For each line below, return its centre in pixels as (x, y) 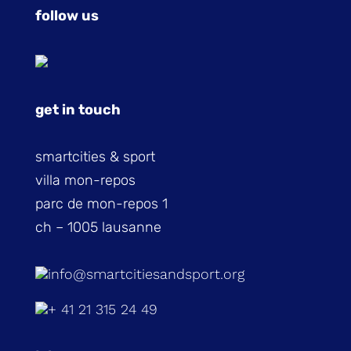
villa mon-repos (85, 180)
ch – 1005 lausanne (98, 227)
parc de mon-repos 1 (101, 204)
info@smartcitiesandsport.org (146, 274)
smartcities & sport (95, 157)
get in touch (78, 110)
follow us (67, 16)
